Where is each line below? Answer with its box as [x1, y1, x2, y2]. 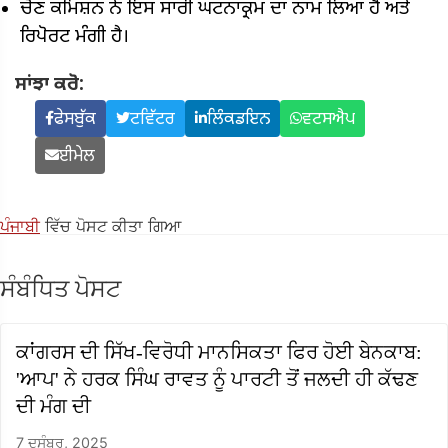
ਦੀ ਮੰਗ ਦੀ [16, 394, 91, 417]
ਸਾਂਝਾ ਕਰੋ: [15, 72, 84, 98]
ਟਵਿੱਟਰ [130, 108, 175, 131]
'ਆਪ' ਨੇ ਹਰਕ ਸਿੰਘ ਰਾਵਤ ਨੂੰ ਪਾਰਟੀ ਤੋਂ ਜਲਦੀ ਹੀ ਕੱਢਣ [16, 367, 418, 390]
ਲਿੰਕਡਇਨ [207, 108, 270, 131]
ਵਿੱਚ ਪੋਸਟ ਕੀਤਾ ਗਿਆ [40, 215, 181, 236]
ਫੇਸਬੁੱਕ [54, 108, 96, 131]
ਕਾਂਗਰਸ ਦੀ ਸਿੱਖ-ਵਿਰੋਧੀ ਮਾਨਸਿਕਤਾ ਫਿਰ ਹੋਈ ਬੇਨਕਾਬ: [16, 340, 422, 363]
